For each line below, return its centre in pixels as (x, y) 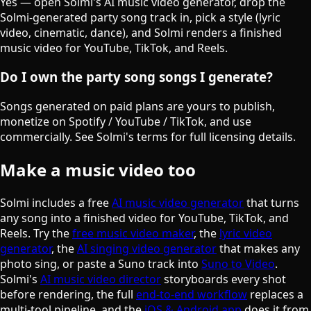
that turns (271, 202)
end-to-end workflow (192, 294)
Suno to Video (238, 263)
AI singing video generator (147, 248)
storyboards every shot (224, 279)
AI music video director (101, 279)
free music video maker (133, 233)
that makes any (258, 248)
